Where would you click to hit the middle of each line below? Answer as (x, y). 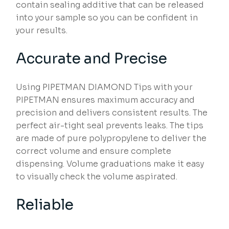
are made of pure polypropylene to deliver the (111, 139)
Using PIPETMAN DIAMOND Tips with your (105, 87)
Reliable (45, 205)
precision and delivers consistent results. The (112, 113)
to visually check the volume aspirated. (97, 177)
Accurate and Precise (92, 59)
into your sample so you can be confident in (107, 18)
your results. (42, 31)
